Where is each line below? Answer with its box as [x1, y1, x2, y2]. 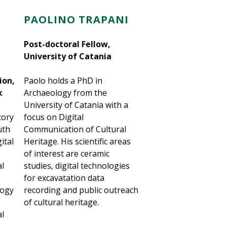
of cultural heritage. [24, 197, 101, 208]
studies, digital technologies [24, 160, 130, 172]
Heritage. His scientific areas [24, 136, 131, 147]
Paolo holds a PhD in [24, 75, 103, 87]
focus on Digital [24, 111, 84, 123]
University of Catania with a [24, 99, 129, 111]
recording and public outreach [24, 184, 139, 196]
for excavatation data [24, 172, 105, 184]
